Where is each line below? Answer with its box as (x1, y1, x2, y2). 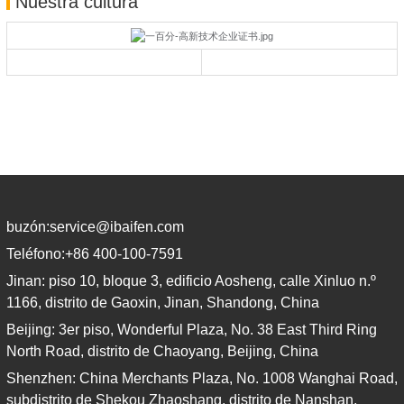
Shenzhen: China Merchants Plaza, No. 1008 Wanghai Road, (6, 370, 398, 386)
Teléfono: (6, 245, 65, 262)
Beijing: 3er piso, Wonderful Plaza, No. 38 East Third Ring (6, 321, 377, 337)
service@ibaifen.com (50, 218, 184, 234)
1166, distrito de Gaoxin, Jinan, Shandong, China (6, 294, 319, 310)
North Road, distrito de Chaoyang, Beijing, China (6, 343, 318, 359)
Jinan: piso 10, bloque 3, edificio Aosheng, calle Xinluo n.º (6, 272, 376, 289)
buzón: (6, 218, 50, 234)
